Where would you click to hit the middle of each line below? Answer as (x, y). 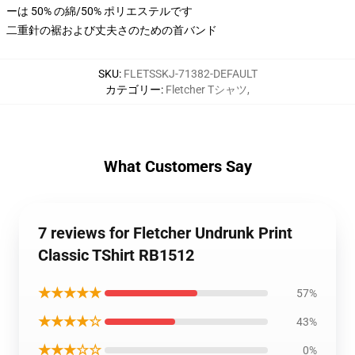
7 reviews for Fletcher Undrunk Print (165, 233)
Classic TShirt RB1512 (116, 255)
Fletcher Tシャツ (206, 90)
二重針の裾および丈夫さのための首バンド (112, 30)
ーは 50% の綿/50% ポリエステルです (99, 11)
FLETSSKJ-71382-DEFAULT (190, 74)
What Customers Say (177, 166)
